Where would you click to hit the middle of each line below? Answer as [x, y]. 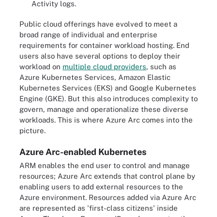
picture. [32, 130]
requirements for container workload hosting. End [104, 45]
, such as [161, 66]
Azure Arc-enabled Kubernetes [83, 152]
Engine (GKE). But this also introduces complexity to [108, 98]
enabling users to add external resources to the [101, 187]
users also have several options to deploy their [100, 56]
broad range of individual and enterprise [88, 34]
